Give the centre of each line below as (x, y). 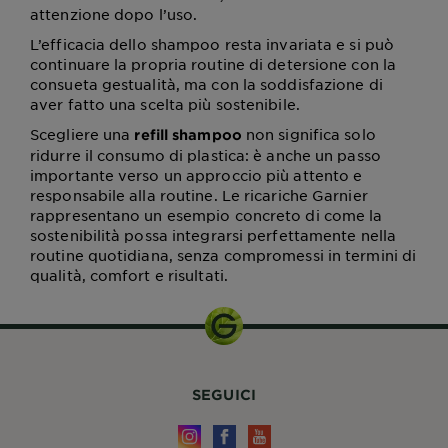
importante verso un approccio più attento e (196, 175)
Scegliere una (82, 134)
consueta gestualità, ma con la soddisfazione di (206, 84)
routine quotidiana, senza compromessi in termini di (223, 255)
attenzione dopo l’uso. (114, 14)
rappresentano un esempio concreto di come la (206, 215)
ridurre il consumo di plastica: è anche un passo (205, 155)
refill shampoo (188, 135)
